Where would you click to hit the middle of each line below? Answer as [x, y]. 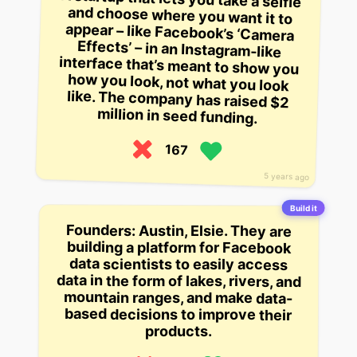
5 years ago [287, 177]
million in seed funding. [177, 116]
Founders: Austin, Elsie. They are [179, 231]
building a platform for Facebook [178, 248]
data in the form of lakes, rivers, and [178, 281]
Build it [303, 208]
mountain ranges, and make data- [178, 298]
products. [178, 331]
